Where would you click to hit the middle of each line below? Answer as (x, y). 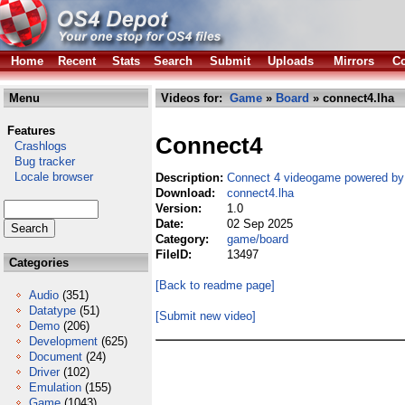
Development (63, 341)
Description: (191, 178)
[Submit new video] (206, 316)
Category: (184, 239)
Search (173, 61)
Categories (37, 263)
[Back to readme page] (215, 285)
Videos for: (193, 98)
